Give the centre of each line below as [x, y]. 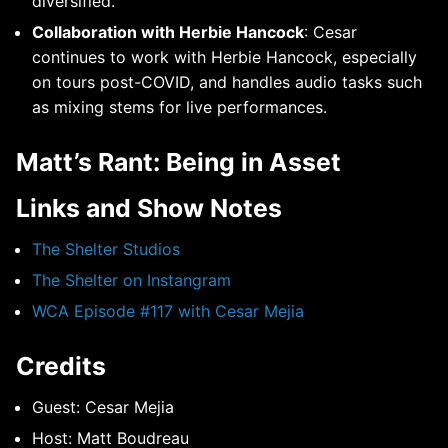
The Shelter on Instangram [131, 280]
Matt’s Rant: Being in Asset [178, 162]
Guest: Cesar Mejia [103, 407]
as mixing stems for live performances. [179, 107]
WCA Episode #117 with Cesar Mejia [168, 311]
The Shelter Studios [106, 249]
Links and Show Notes [149, 207]
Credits [61, 366]
